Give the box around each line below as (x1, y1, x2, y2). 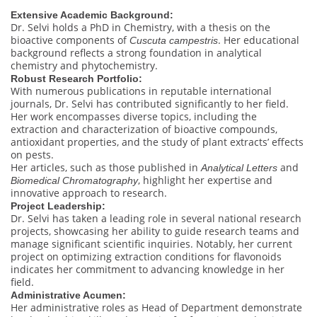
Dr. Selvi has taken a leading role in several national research (11, 211, 301, 225)
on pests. (11, 147, 54, 161)
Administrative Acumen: (11, 289, 126, 301)
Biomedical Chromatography (11, 174, 138, 186)
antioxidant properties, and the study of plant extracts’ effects (11, 134, 304, 149)
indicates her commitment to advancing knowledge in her (11, 262, 284, 276)
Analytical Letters (201, 161, 277, 173)
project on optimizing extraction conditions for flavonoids (11, 249, 282, 263)
